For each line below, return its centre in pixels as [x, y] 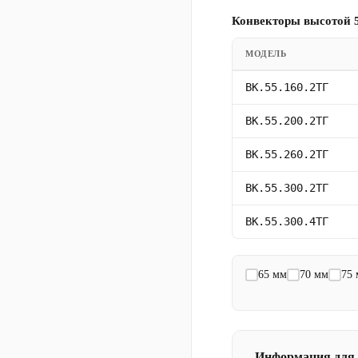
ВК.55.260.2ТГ [287, 154]
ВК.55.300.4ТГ [287, 221]
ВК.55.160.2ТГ [287, 87]
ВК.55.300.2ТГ [287, 187]
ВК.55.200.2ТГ [287, 120]
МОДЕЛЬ [266, 53]
